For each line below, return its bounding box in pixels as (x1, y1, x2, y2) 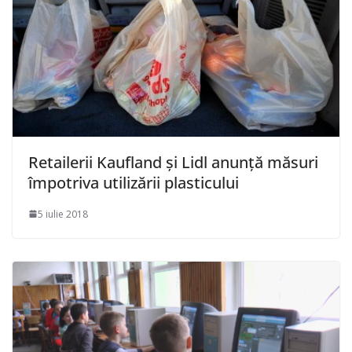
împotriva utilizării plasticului (28, 171, 239, 193)
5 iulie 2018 (38, 207, 88, 221)
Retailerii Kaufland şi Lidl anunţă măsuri (28, 151, 318, 173)
